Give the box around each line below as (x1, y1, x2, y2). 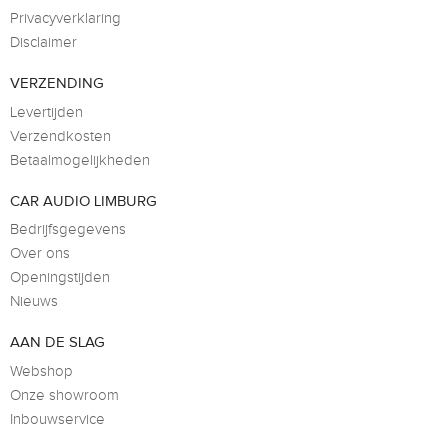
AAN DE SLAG (10, 334, 105, 352)
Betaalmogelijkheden (10, 151, 150, 169)
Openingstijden (10, 269, 110, 287)
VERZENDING (10, 75, 104, 93)
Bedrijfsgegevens (10, 221, 126, 239)
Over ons (10, 245, 70, 263)
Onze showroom (10, 386, 119, 404)
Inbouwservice (10, 410, 105, 428)
